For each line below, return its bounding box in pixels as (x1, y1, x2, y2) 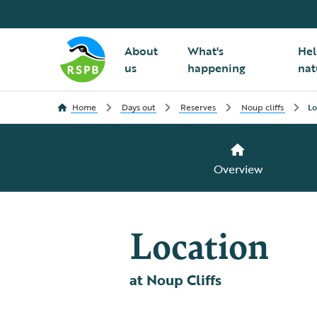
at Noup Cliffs (129, 269, 221, 290)
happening (187, 59, 246, 76)
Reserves (180, 100, 216, 113)
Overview (213, 161, 263, 178)
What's (187, 42, 224, 59)
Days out (122, 100, 155, 113)
